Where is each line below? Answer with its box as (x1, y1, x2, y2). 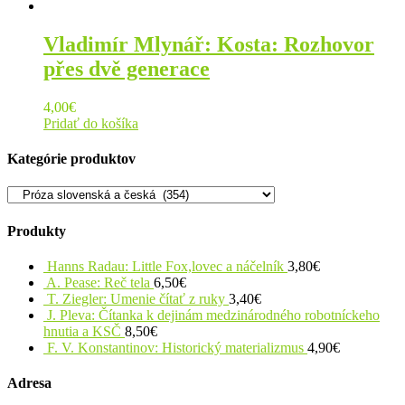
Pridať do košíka (43, 115, 138, 131)
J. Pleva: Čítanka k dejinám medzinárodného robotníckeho (47, 307, 380, 323)
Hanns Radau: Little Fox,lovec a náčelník (47, 259, 284, 274)
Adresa (7, 375, 52, 391)
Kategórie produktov (7, 151, 136, 167)
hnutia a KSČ (43, 324, 121, 339)
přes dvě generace (43, 57, 210, 81)
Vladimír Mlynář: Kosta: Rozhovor (43, 33, 374, 57)
